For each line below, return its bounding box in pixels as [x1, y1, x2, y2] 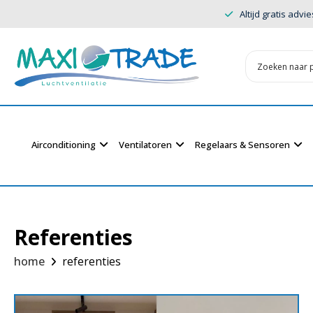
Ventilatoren [119, 138, 172, 151]
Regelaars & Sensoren [195, 138, 290, 151]
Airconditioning [31, 138, 96, 151]
